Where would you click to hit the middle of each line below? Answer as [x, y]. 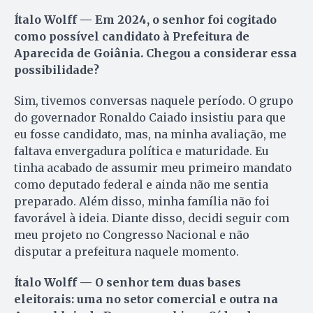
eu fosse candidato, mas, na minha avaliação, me [150, 134]
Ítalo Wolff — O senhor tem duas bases [128, 282]
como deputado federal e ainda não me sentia [141, 184]
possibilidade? [57, 70]
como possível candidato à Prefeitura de [132, 36]
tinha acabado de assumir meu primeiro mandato [153, 167]
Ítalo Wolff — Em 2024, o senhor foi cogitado [145, 19]
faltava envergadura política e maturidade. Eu [141, 151]
